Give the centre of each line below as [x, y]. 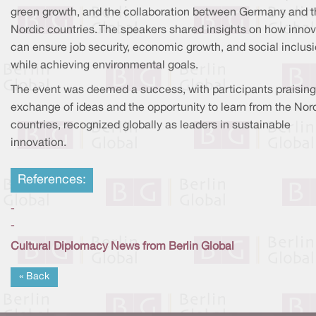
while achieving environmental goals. [104, 65]
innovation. [38, 143]
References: [52, 180]
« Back [34, 276]
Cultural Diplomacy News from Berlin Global [122, 247]
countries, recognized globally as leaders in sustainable [151, 125]
